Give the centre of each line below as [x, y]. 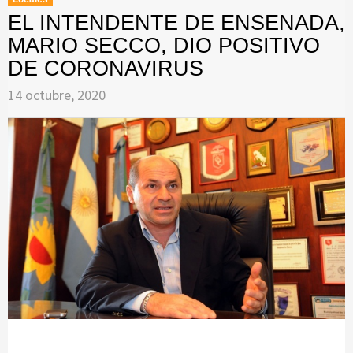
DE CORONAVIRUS [106, 69]
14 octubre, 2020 [57, 95]
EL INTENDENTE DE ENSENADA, [176, 23]
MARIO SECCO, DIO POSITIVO [164, 46]
